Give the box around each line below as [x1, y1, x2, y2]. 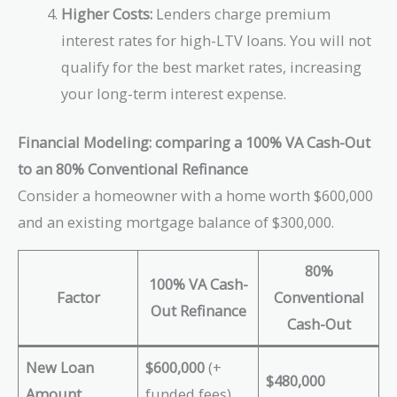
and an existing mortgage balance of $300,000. [18, 211, 334, 232]
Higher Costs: [61, 4, 153, 25]
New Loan [26, 357, 95, 378]
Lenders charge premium [152, 4, 331, 25]
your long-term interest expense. [61, 83, 287, 105]
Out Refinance [150, 300, 246, 322]
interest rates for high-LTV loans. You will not [61, 30, 372, 51]
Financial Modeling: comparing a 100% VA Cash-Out [18, 131, 370, 152]
